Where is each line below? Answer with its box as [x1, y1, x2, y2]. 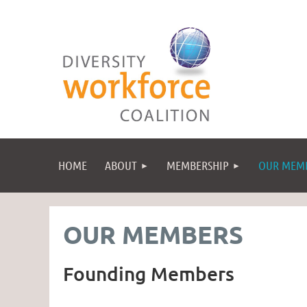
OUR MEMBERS [63, 219, 243, 249]
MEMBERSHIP [167, 158, 229, 173]
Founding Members [63, 262, 234, 286]
